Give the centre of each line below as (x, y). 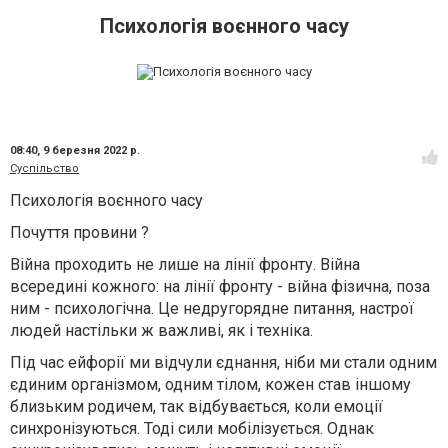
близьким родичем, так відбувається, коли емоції (196, 406)
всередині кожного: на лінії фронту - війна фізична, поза (220, 286)
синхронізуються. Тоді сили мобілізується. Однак (192, 428)
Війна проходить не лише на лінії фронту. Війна (185, 264)
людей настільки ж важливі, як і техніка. (161, 330)
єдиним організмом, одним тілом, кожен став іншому (210, 384)
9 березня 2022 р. (91, 150)
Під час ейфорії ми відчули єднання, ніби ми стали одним (223, 362)
